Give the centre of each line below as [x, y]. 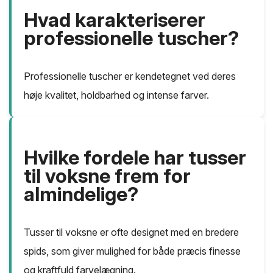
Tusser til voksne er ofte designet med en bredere [131, 232]
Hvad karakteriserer [115, 20]
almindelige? [81, 194]
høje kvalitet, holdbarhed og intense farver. [116, 95]
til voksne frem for [107, 176]
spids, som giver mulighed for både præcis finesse [132, 251]
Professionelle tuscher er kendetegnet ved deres [130, 76]
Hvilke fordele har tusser [135, 158]
